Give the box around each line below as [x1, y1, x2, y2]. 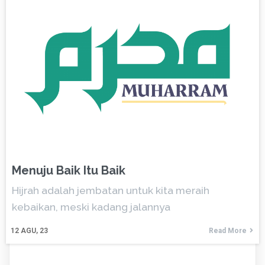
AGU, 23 [21, 226, 48, 235]
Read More [209, 226, 247, 235]
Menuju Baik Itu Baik [12, 163, 125, 177]
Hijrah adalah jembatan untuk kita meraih [12, 184, 209, 196]
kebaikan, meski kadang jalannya [12, 201, 170, 213]
